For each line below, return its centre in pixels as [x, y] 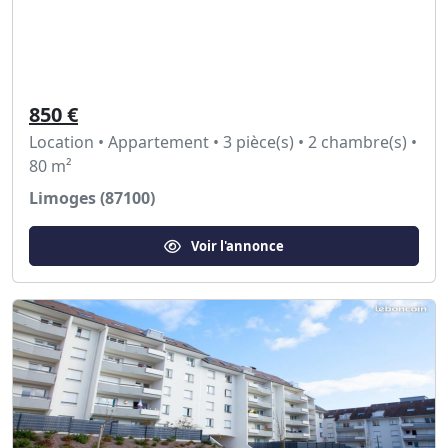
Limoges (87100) [92, 198]
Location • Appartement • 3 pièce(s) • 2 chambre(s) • [223, 142]
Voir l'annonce [237, 245]
